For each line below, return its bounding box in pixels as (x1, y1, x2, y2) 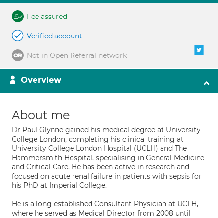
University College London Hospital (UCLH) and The (12, 144, 187, 153)
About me (12, 108, 70, 122)
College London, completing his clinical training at (12, 135, 183, 144)
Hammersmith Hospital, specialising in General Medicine (12, 153, 204, 162)
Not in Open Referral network (27, 51, 127, 60)
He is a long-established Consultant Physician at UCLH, (12, 200, 198, 208)
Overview (21, 75, 61, 85)
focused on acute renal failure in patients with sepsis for (12, 172, 201, 181)
